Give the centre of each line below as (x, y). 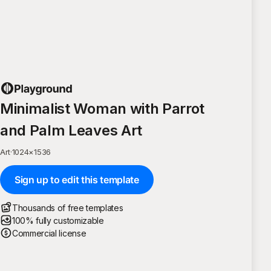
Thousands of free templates (68, 207)
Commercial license (49, 233)
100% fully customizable (58, 220)
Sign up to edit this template (77, 179)
